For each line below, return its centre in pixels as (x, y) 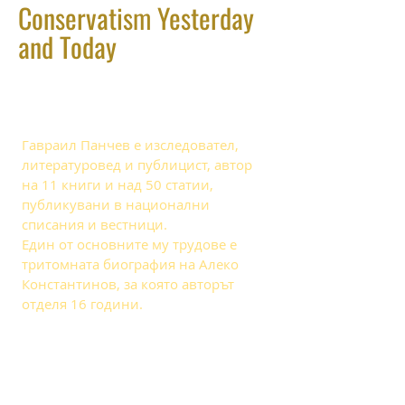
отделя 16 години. (82, 304)
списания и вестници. (94, 224)
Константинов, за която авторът (128, 284)
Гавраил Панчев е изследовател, (130, 145)
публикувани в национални (116, 204)
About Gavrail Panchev (108, 111)
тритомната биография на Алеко (130, 264)
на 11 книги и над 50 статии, (118, 184)
